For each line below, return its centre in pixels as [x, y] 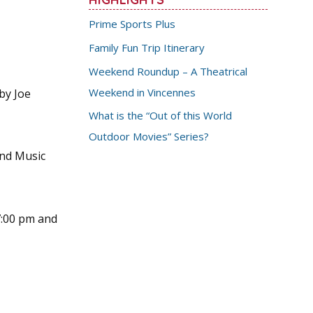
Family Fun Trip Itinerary [147, 47]
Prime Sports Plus [132, 24]
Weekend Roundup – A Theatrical [168, 71]
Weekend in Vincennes [143, 92]
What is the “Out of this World [161, 116]
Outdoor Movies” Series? [149, 137]
